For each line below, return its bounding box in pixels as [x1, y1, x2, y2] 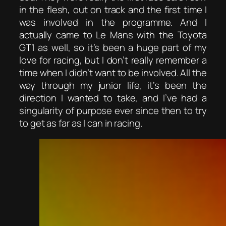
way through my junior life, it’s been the [19, 78, 207, 92]
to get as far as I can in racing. [19, 116, 142, 130]
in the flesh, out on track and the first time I [19, 3, 207, 16]
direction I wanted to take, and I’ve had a [19, 91, 207, 104]
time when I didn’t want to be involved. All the [19, 66, 207, 79]
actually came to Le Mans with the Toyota [19, 28, 207, 41]
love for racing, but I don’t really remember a [19, 53, 207, 67]
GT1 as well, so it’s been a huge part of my [19, 40, 207, 54]
